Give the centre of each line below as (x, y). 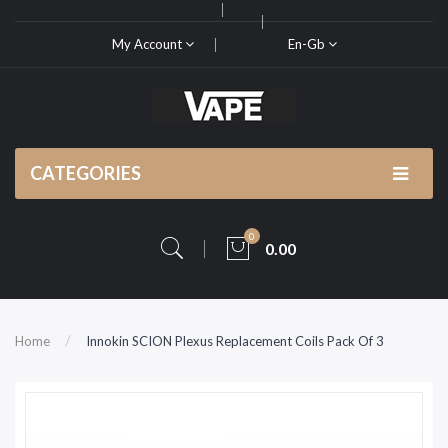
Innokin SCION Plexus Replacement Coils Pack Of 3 (235, 341)
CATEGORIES (85, 173)
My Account (148, 44)
